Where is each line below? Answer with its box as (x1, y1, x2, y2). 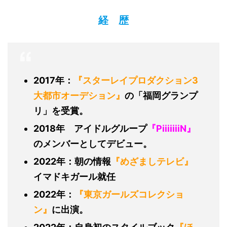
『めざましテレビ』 (111, 156, 193, 167)
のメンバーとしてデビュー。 (33, 138, 152, 149)
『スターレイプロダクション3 (73, 75, 198, 86)
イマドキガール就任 (33, 171, 116, 182)
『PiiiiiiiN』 (147, 123, 196, 134)
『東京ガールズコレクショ (74, 189, 184, 200)
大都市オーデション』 (33, 90, 125, 101)
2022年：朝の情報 (33, 156, 111, 167)
